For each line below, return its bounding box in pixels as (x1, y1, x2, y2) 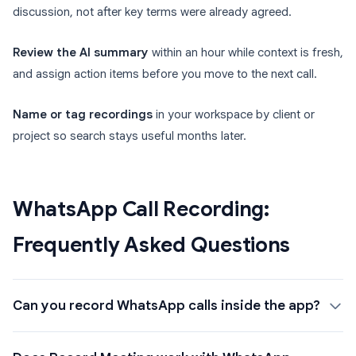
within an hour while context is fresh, (149, 45, 343, 60)
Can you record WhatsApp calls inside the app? (13, 297, 320, 315)
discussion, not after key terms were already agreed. (13, 5, 292, 20)
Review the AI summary (13, 45, 149, 60)
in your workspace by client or (153, 107, 315, 122)
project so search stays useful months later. (13, 129, 246, 144)
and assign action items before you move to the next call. (13, 67, 317, 82)
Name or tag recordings (13, 107, 153, 122)
